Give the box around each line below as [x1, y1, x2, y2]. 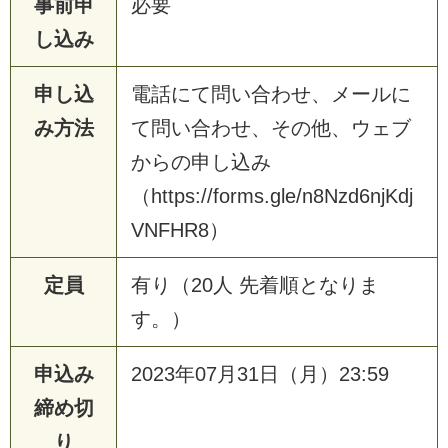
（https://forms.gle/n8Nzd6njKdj [131, 184, 413, 207]
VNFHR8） [131, 218, 229, 241]
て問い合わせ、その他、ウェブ [131, 116, 411, 139]
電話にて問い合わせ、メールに [131, 82, 411, 105]
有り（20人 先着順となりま [131, 273, 379, 296]
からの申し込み [131, 150, 271, 173]
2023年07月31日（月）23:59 [131, 362, 389, 385]
